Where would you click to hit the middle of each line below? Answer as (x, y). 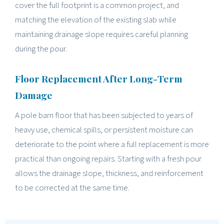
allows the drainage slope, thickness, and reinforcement (109, 173)
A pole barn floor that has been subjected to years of (104, 115)
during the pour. (41, 49)
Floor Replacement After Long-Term (99, 78)
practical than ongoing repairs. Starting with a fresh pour (108, 159)
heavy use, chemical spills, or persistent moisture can (104, 130)
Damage (34, 95)
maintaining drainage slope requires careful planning (101, 34)
